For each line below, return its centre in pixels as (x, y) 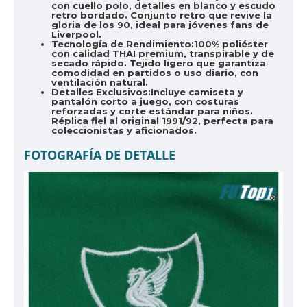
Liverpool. (76, 34)
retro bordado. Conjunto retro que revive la (162, 15)
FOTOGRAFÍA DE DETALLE (100, 155)
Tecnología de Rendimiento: (123, 44)
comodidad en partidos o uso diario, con (155, 73)
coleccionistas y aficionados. (124, 130)
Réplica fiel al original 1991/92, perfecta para (162, 121)
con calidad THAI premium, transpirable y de (163, 53)
